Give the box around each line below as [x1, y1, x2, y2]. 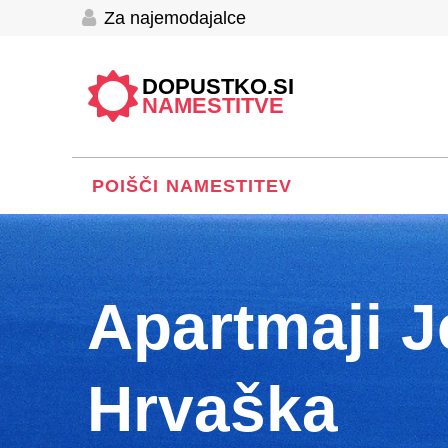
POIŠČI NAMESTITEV [92, 176, 293, 196]
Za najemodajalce [99, 8, 246, 28]
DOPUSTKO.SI [142, 74, 294, 99]
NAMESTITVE [142, 93, 284, 118]
